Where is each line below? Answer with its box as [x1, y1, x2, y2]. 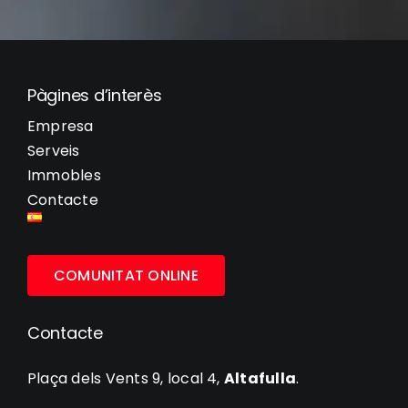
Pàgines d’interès [26, 83, 162, 107]
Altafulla [223, 367, 297, 389]
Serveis [26, 139, 80, 161]
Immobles [26, 164, 101, 186]
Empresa [26, 115, 94, 137]
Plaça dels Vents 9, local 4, [26, 367, 224, 389]
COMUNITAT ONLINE [53, 264, 199, 286]
